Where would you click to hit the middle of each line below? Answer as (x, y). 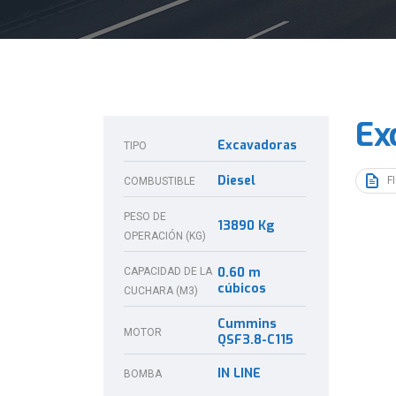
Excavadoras (257, 145)
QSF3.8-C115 (255, 340)
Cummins (247, 324)
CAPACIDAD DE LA (168, 271)
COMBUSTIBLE (160, 181)
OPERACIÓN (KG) (165, 236)
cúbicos (242, 289)
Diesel (236, 181)
